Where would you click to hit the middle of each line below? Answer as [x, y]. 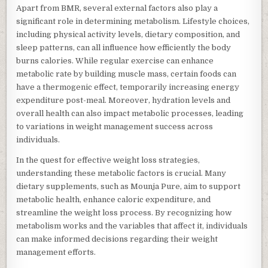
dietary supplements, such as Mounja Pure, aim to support [129, 187]
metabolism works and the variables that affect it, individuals [132, 226]
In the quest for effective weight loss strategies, [108, 160]
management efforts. [56, 252]
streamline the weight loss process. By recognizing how [124, 213]
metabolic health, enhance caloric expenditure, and [114, 200]
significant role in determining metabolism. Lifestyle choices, [133, 22]
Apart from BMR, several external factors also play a [117, 8]
